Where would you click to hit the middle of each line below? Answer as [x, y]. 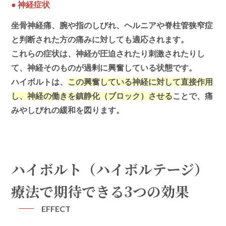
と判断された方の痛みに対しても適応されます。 [100, 39]
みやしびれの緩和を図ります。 [68, 110]
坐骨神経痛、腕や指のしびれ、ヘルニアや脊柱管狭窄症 [112, 25]
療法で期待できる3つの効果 [100, 191]
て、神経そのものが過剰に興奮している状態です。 [104, 68]
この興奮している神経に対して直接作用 [140, 82]
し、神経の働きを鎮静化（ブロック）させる [92, 96]
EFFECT [56, 208]
